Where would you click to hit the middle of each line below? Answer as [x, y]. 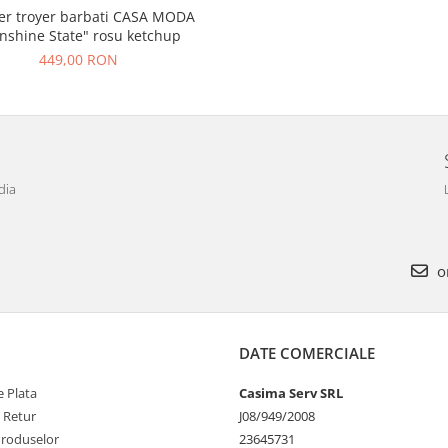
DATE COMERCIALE [307, 353]
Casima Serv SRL [291, 393]
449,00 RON [78, 60]
